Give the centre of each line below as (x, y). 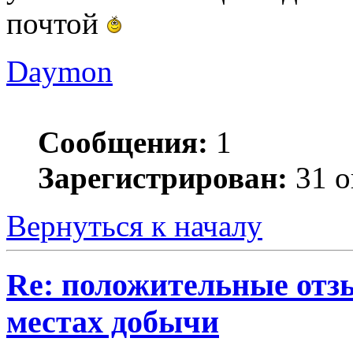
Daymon (59, 72)
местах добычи (113, 321)
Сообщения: (123, 143)
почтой (56, 24)
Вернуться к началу (134, 226)
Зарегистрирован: (163, 178)
